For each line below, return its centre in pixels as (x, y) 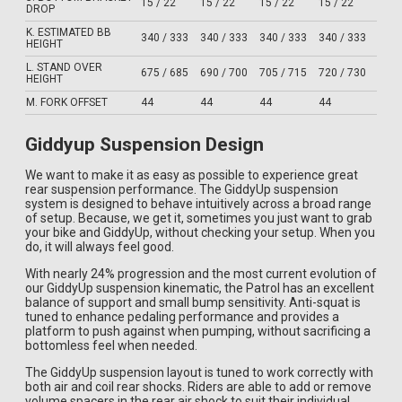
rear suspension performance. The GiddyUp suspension (182, 189)
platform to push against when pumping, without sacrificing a (198, 331)
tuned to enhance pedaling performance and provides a (182, 316)
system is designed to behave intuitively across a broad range (198, 203)
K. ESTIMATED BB (69, 32)
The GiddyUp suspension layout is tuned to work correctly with (199, 372)
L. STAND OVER (64, 67)
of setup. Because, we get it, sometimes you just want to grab (199, 218)
